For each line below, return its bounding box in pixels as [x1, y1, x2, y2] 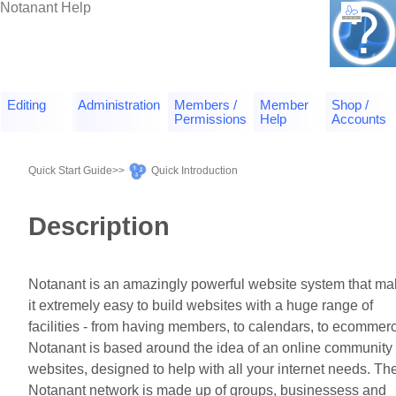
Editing [6, 97, 46, 112]
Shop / [331, 97, 369, 112]
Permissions [173, 111, 247, 126]
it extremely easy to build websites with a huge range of [28, 297, 373, 313]
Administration [78, 97, 161, 112]
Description [28, 210, 170, 240]
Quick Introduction [148, 164, 238, 178]
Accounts [331, 111, 386, 126]
